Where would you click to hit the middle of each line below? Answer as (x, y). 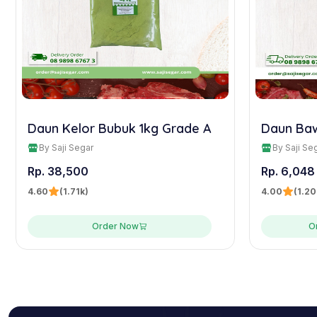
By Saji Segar (66, 147)
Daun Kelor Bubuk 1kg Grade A (120, 128)
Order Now (115, 226)
